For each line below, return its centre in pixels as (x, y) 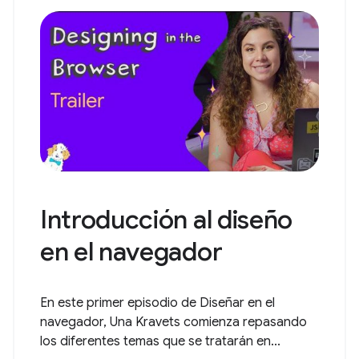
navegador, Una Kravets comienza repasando (173, 322)
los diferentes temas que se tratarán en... (160, 341)
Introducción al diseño (166, 220)
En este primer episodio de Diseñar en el (157, 303)
